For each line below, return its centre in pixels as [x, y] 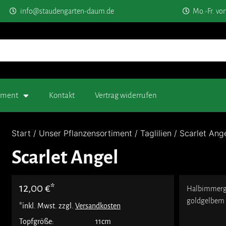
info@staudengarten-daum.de [67, 11]
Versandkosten [98, 206]
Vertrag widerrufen [126, 95]
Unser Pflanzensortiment [86, 133]
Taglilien [156, 133]
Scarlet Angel [65, 158]
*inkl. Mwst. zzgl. [47, 206]
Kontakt [62, 95]
